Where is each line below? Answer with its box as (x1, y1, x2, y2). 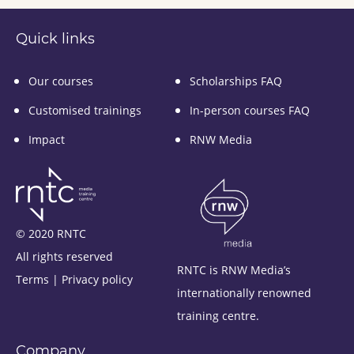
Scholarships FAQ (190, 73, 282, 88)
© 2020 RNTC (16, 225, 86, 241)
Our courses (28, 73, 93, 88)
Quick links (16, 29, 95, 47)
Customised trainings (28, 102, 141, 118)
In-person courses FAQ (190, 102, 310, 118)
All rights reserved (16, 248, 113, 264)
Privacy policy (62, 271, 133, 287)
